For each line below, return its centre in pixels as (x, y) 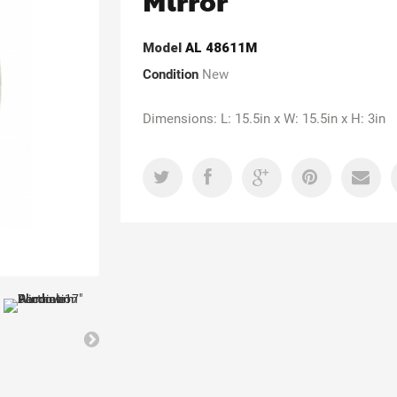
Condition (171, 74)
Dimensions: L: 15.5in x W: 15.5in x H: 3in (265, 119)
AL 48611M (222, 48)
